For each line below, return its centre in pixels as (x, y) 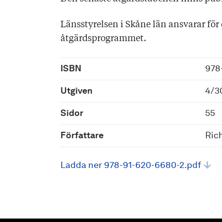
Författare (82, 136)
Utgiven (77, 91)
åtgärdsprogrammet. (103, 39)
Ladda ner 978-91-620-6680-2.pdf (131, 166)
